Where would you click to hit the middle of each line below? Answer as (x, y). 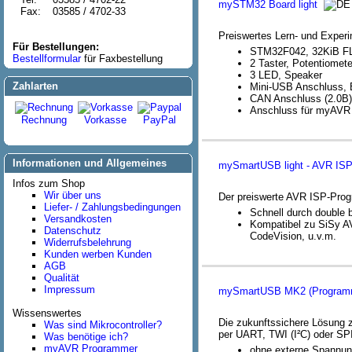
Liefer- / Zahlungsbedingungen (112, 207)
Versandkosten (78, 219)
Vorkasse (105, 120)
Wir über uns (73, 195)
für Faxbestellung (123, 59)
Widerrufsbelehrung (88, 242)
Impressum (70, 290)
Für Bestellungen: (56, 47)
